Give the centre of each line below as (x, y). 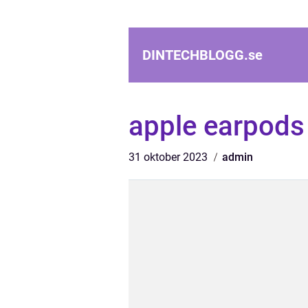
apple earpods (217, 126)
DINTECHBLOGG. (195, 55)
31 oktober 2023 (169, 157)
